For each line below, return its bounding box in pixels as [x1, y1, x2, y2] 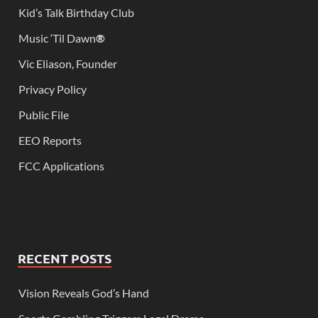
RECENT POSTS [18, 249, 111, 266]
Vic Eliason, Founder [18, 56, 117, 70]
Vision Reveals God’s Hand [18, 285, 149, 300]
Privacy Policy [18, 82, 87, 96]
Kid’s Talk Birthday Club [18, 5, 134, 19]
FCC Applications [18, 158, 104, 172]
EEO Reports [18, 133, 82, 147]
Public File [18, 107, 69, 121]
